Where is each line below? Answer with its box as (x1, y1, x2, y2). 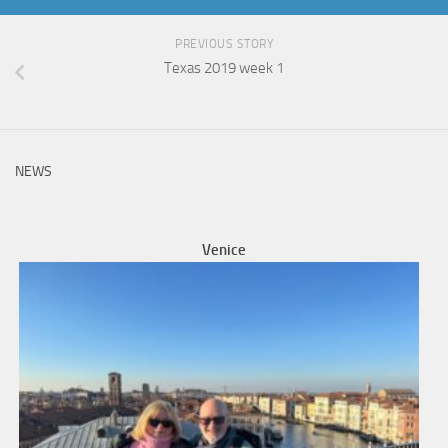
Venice (202, 241, 246, 260)
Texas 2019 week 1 (164, 59, 284, 78)
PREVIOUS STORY (175, 37, 273, 52)
